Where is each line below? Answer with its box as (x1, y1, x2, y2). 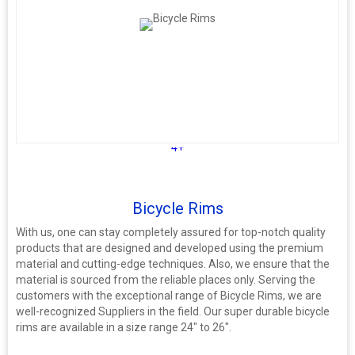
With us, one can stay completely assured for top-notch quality (16, 226, 326, 239)
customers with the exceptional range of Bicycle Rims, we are (16, 289, 322, 302)
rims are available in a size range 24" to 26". (16, 321, 234, 334)
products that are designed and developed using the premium (16, 242, 323, 254)
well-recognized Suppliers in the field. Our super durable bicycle (16, 305, 330, 318)
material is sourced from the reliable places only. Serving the (16, 273, 315, 286)
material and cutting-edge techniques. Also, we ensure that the (16, 258, 330, 270)
